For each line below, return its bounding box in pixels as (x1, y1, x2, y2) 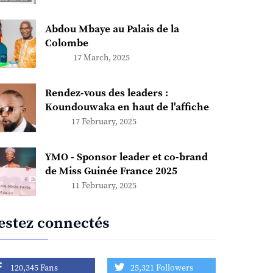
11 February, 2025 (71, 180, 136, 192)
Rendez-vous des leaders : (44, 87, 168, 101)
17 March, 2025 (73, 52, 130, 64)
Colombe (44, 37, 88, 51)
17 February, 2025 (71, 116, 136, 128)
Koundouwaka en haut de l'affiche (44, 101, 209, 115)
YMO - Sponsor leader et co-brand (44, 151, 208, 165)
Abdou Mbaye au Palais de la (44, 23, 179, 37)
